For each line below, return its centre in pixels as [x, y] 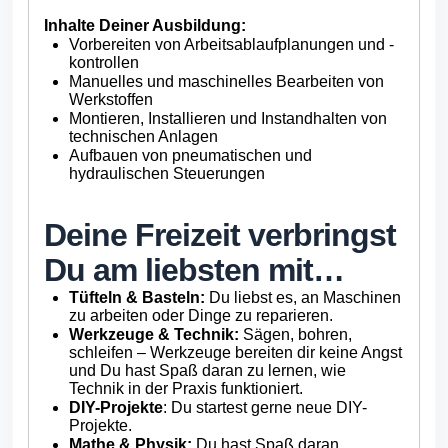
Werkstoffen [111, 99]
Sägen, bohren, [295, 334]
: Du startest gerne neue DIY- [265, 407]
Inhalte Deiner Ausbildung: [145, 25]
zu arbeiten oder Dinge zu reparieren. [201, 315]
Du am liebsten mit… [194, 269]
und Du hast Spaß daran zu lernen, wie [207, 370]
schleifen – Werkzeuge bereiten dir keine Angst [235, 352]
